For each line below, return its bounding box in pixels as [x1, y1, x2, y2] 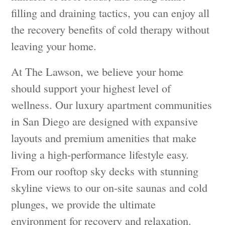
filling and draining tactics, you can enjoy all [11, 5, 210, 20]
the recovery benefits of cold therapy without [11, 21, 210, 37]
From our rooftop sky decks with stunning [11, 163, 199, 178]
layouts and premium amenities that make [11, 130, 197, 145]
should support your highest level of [11, 80, 171, 95]
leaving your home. [11, 38, 97, 53]
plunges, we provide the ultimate [11, 196, 156, 211]
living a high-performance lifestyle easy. [11, 146, 189, 162]
